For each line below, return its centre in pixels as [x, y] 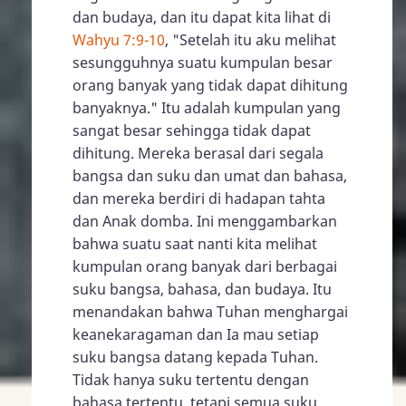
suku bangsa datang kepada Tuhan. [195, 357]
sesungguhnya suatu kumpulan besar [203, 62]
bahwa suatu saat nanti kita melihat [195, 243]
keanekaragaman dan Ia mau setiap [196, 334]
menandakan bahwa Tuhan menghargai [210, 311]
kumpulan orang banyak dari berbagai [205, 266]
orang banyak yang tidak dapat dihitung [210, 85]
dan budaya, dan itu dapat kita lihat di [202, 17]
